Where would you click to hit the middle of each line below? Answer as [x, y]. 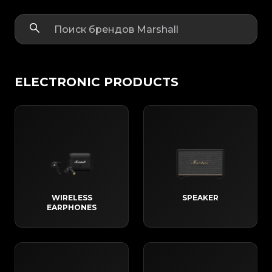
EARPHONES [72, 208]
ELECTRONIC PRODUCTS [97, 82]
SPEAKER [200, 198]
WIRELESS [72, 198]
